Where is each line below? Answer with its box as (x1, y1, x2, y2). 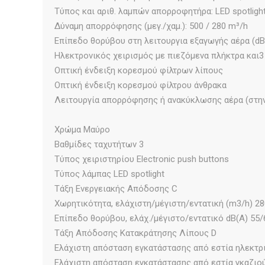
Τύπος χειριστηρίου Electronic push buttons (54, 153, 229, 164)
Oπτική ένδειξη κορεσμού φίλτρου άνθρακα (54, 79, 227, 91)
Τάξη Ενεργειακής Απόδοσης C (54, 183, 177, 194)
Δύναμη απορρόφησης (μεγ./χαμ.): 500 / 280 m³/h (54, 20, 248, 31)
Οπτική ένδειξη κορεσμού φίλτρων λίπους (54, 64, 223, 76)
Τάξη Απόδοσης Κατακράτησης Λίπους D (54, 227, 216, 238)
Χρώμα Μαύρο (54, 124, 110, 135)
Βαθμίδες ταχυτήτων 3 (54, 138, 144, 150)
